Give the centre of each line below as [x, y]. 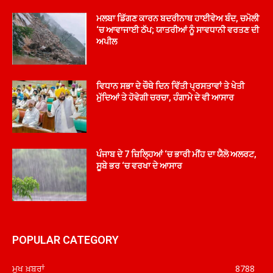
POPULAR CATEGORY [66, 239]
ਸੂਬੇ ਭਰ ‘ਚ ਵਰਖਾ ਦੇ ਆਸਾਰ [140, 165]
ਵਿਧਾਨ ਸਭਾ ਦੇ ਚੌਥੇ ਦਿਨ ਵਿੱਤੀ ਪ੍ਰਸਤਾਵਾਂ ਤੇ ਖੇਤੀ [171, 86]
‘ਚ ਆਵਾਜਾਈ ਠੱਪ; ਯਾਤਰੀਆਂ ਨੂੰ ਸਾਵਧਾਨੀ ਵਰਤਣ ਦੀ [178, 30]
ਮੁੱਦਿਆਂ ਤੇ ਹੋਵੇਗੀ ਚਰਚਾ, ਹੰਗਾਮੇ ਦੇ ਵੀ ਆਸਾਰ [165, 98]
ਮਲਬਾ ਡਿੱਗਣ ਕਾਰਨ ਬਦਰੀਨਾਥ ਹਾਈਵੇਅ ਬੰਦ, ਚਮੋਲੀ [178, 18]
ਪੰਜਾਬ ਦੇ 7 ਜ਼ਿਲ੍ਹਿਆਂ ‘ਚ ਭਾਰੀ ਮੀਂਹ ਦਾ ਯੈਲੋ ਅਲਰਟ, [177, 154]
